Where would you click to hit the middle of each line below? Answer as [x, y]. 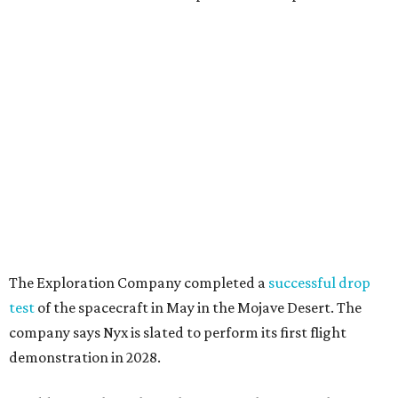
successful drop [319, 283]
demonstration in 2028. [85, 358]
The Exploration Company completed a [139, 283]
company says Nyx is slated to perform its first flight [178, 333]
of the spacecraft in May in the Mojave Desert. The [198, 308]
